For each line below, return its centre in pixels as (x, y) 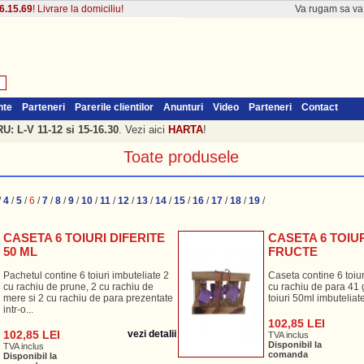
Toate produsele (181, 157)
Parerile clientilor (114, 107)
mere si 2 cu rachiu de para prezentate (88, 298)
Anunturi (183, 107)
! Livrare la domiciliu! (78, 9)
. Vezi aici (143, 130)
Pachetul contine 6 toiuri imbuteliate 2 (86, 275)
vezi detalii (152, 334)
